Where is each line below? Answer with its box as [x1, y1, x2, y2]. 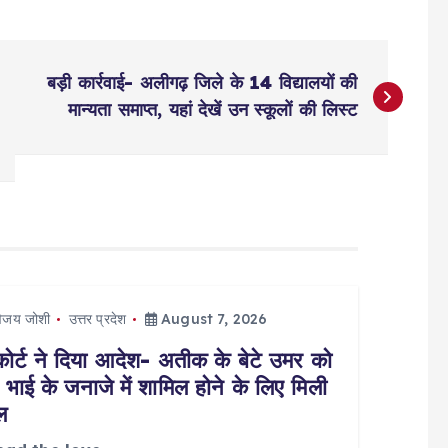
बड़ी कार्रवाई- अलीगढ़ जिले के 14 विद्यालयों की [47, 71, 358, 94]
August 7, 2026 [156, 310, 268, 328]
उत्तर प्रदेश [68, 310, 127, 328]
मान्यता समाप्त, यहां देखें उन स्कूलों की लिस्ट [67, 98, 358, 121]
